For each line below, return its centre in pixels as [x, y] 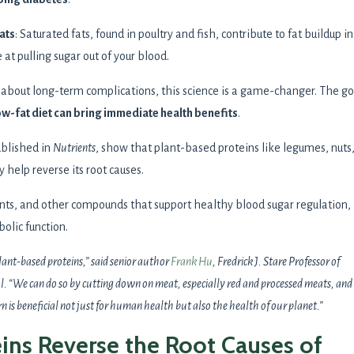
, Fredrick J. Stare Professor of [276, 261]
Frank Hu [192, 261]
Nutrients [74, 147]
